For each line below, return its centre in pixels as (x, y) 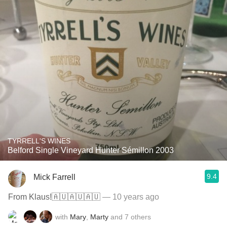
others (141, 217)
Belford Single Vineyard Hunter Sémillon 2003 (91, 150)
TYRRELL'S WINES (39, 141)
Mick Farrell (54, 177)
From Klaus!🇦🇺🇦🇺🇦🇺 (54, 197)
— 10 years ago (130, 197)
